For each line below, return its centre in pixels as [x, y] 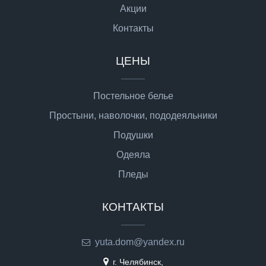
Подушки [133, 135]
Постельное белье [133, 96]
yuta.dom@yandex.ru [140, 242]
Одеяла [133, 154]
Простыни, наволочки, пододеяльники [133, 115]
